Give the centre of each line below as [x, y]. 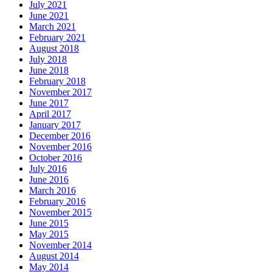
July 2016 [48, 169]
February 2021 [57, 38]
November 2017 [60, 92]
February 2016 [57, 202]
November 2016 [60, 147]
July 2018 [48, 59]
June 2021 [49, 16]
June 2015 [49, 223]
